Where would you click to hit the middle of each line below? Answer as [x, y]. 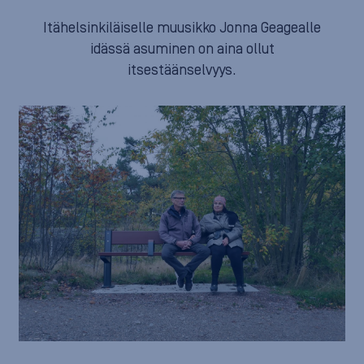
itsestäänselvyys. [182, 70]
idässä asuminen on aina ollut [182, 49]
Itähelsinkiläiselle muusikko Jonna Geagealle [182, 28]
